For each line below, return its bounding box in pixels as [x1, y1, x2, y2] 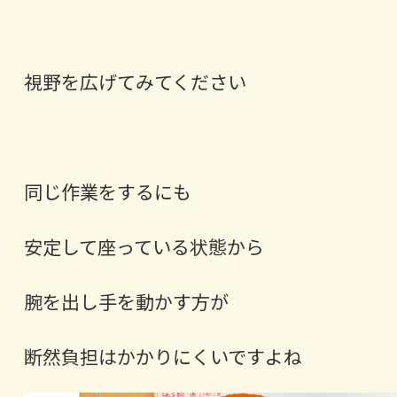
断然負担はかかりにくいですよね [23, 343, 302, 370]
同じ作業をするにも [23, 178, 191, 206]
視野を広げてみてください [23, 68, 246, 96]
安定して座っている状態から [23, 233, 264, 261]
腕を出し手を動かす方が [23, 288, 229, 315]
